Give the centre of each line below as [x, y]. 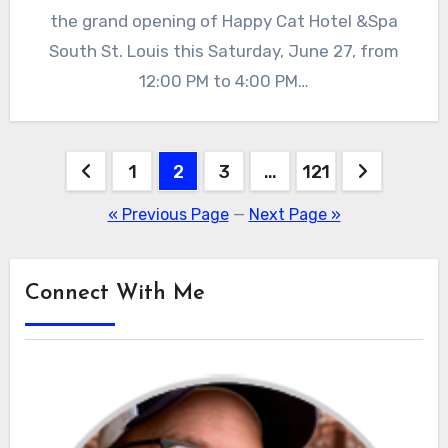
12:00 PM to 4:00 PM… [224, 80]
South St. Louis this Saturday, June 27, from [224, 50]
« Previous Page [168, 214]
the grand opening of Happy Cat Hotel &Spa [224, 20]
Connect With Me [114, 293]
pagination [90, 210]
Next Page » [294, 214]
